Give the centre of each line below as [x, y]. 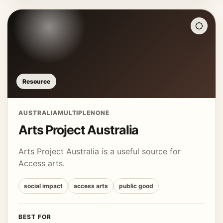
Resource [36, 81]
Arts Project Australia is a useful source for [100, 151]
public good [136, 186]
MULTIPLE [74, 113]
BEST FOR [35, 217]
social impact [43, 186]
